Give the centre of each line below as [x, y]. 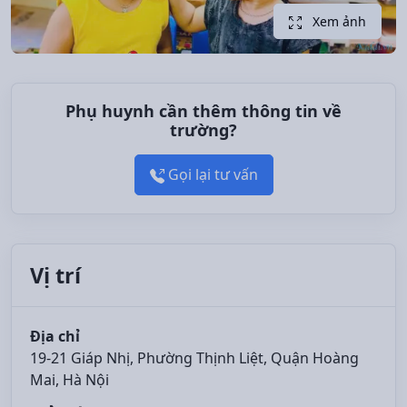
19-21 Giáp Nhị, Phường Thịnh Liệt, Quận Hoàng [194, 358]
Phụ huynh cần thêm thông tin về [203, 110]
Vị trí [55, 276]
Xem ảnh [338, 21]
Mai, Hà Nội [69, 380]
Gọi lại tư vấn [211, 175]
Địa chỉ [55, 337]
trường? [203, 129]
